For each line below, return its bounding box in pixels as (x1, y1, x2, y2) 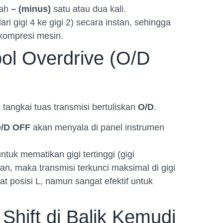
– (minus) (11, 3, 51, 14)
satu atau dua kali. (51, 3, 126, 14)
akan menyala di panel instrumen (30, 122, 164, 133)
